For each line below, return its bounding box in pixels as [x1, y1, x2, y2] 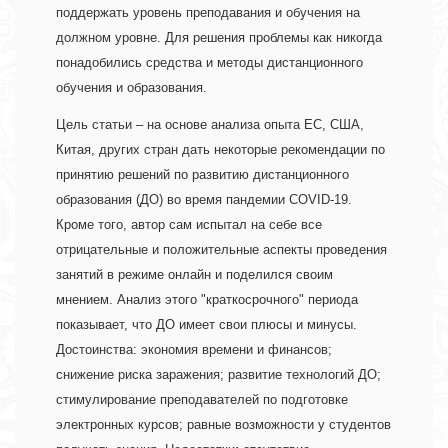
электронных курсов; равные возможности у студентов [56, 417, 391, 433]
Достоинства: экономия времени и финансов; [56, 342, 332, 358]
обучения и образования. [56, 80, 211, 96]
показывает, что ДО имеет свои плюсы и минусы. [56, 317, 357, 333]
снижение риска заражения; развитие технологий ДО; [56, 367, 381, 383]
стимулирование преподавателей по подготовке [56, 392, 348, 408]
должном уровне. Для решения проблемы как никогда [56, 30, 382, 46]
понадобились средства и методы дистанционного [56, 55, 363, 71]
